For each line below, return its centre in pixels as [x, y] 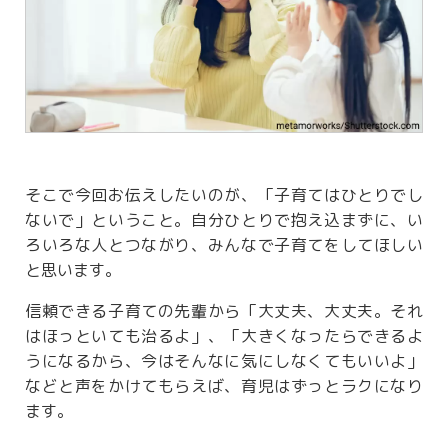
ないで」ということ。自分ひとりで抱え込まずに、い [224, 220]
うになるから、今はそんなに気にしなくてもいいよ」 [224, 361]
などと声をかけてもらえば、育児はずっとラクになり [224, 386]
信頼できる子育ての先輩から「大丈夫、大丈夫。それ [224, 311]
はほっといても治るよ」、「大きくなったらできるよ [224, 336]
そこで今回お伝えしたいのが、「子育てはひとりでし [224, 195]
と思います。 [73, 270]
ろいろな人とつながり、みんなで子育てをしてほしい [224, 245]
